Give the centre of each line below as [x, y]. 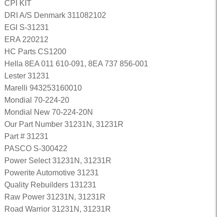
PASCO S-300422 [36, 148]
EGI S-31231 [26, 27]
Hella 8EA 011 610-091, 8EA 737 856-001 [76, 64]
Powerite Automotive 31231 [51, 173]
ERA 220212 [26, 39]
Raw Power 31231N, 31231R [55, 197]
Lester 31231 [27, 76]
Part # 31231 [26, 136]
